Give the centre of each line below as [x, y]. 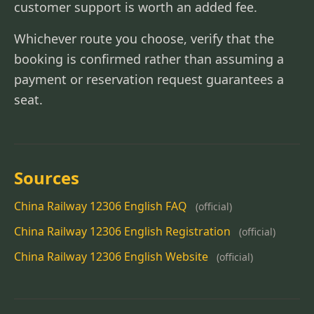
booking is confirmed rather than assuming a [149, 59]
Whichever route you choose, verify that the [144, 39]
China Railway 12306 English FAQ [101, 206]
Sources [47, 178]
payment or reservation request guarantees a [149, 79]
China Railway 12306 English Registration [122, 231]
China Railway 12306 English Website [111, 257]
